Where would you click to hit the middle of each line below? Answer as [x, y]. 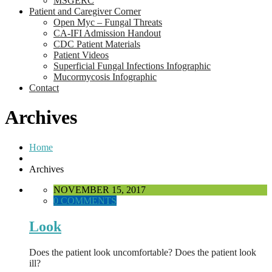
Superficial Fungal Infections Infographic [132, 66]
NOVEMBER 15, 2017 [100, 189]
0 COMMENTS [85, 200]
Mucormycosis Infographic [105, 77]
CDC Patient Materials [97, 44]
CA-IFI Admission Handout [107, 33]
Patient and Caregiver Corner [85, 11]
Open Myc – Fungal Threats [108, 22]
